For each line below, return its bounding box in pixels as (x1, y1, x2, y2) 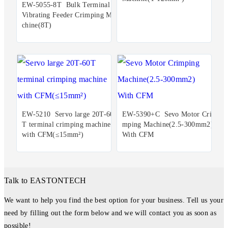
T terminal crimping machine (21, 121, 111, 129)
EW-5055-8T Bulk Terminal (21, 1, 110, 9)
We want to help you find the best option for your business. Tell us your (4, 196, 224, 204)
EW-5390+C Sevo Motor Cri (122, 110, 212, 119)
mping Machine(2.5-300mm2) (122, 121, 213, 129)
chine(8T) (21, 21, 52, 30)
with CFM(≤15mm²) (21, 131, 84, 139)
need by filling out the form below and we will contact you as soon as (4, 209, 217, 217)
